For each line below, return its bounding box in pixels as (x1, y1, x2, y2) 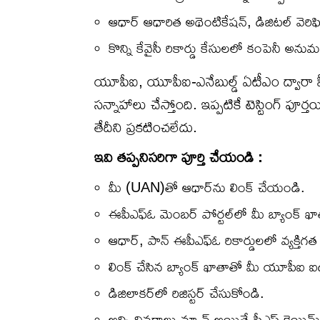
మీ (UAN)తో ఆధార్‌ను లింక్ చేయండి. (109, 179, 305, 196)
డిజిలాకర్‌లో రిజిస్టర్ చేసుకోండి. (109, 285, 264, 301)
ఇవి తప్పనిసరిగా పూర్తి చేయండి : (94, 149, 263, 166)
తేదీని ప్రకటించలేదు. (94, 119, 197, 136)
